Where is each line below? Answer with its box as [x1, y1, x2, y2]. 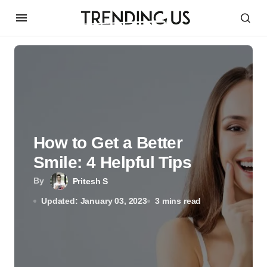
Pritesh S [72, 176, 108, 186]
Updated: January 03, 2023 [41, 196, 147, 206]
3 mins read [155, 196, 201, 206]
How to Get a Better [33, 133, 183, 152]
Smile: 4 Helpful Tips [33, 153, 192, 172]
